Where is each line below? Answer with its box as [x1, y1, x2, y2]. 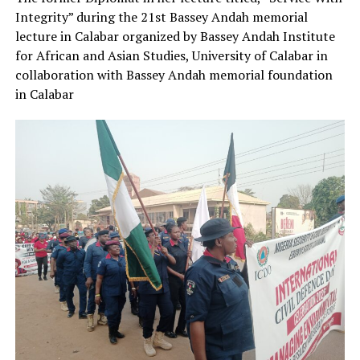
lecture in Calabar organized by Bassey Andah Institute [14, 27, 335, 45]
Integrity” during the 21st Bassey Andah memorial [14, 7, 308, 26]
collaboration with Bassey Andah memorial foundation [14, 65, 333, 84]
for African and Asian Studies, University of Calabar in [14, 46, 328, 64]
